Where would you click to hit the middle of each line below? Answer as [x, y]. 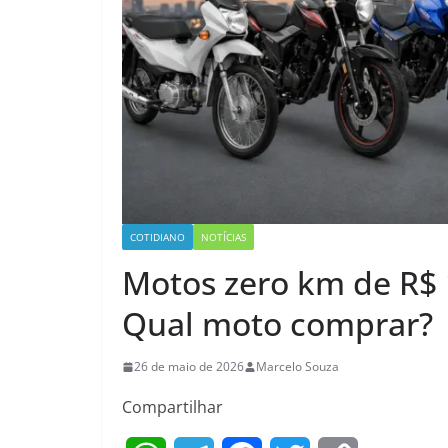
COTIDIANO [157, 237]
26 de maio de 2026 [189, 367]
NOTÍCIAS [223, 237]
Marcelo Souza [297, 367]
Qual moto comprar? [277, 324]
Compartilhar [172, 407]
